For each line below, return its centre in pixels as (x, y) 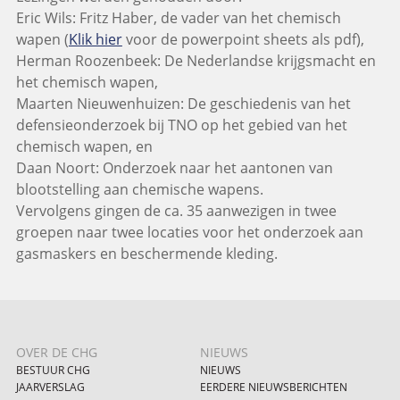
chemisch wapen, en (84, 147)
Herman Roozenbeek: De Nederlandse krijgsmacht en (196, 61)
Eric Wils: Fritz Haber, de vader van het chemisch (178, 18)
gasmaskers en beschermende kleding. (146, 254)
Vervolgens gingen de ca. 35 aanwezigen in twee (176, 211)
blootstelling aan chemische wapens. (139, 190)
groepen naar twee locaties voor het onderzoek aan (189, 233)
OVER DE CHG (56, 353)
